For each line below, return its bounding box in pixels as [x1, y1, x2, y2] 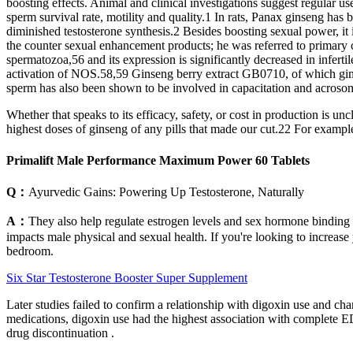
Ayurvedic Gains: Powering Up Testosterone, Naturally [28, 184, 304, 199]
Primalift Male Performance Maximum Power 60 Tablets [6, 153, 310, 167]
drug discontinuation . [6, 325, 114, 340]
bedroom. [6, 243, 54, 258]
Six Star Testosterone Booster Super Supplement [6, 270, 247, 284]
